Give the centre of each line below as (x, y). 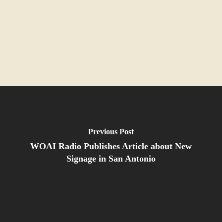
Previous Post (111, 132)
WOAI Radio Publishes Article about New (111, 146)
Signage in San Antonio (111, 159)
